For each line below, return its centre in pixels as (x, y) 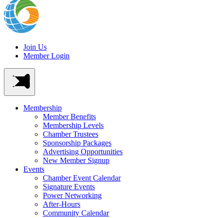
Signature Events (69, 187)
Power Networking (72, 195)
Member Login (46, 56)
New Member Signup (76, 160)
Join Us (35, 47)
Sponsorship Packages (77, 143)
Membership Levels (73, 125)
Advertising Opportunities (83, 152)
